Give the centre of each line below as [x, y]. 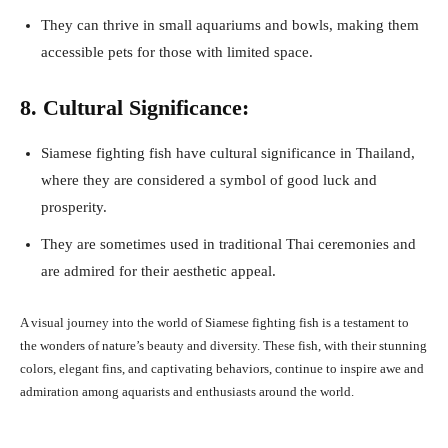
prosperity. [74, 206]
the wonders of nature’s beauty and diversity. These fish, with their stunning [223, 345]
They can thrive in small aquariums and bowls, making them [230, 24]
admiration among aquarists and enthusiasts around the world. [187, 391]
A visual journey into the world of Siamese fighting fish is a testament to [214, 322]
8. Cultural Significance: [134, 107]
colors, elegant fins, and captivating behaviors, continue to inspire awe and [222, 368]
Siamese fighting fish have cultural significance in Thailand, [228, 152]
